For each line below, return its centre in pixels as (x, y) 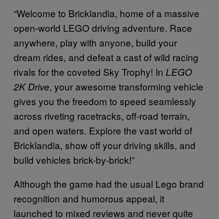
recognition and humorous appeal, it (89, 198)
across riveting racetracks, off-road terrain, (102, 115)
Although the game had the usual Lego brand (109, 183)
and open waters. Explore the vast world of (103, 130)
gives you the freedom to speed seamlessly (105, 101)
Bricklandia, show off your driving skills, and (105, 145)
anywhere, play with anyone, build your (95, 42)
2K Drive (32, 86)
